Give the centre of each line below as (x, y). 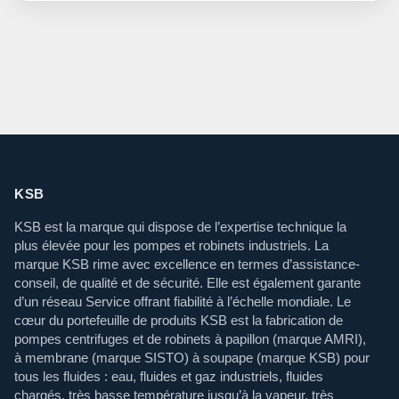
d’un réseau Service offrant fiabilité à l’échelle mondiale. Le (183, 302)
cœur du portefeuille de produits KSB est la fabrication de (179, 321)
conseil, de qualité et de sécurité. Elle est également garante (187, 283)
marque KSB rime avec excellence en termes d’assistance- (187, 265)
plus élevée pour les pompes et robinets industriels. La (171, 246)
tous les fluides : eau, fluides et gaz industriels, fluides (169, 377)
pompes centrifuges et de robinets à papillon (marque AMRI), (190, 339)
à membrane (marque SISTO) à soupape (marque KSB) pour (192, 358)
